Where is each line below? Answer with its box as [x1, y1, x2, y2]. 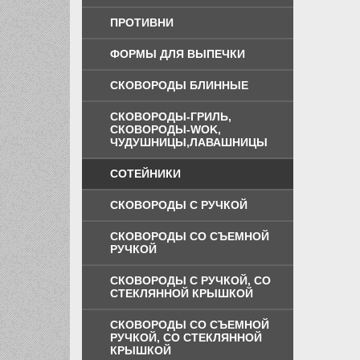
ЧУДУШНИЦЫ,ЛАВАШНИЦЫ [110, 135, 268, 149]
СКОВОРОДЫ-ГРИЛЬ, [110, 109, 231, 123]
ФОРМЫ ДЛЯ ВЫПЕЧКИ [110, 47, 245, 60]
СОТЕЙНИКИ [110, 166, 181, 180]
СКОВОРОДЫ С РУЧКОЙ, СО [110, 273, 271, 287]
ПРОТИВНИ [110, 15, 174, 29]
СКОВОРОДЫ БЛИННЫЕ [110, 78, 248, 92]
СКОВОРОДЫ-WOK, [110, 122, 221, 136]
